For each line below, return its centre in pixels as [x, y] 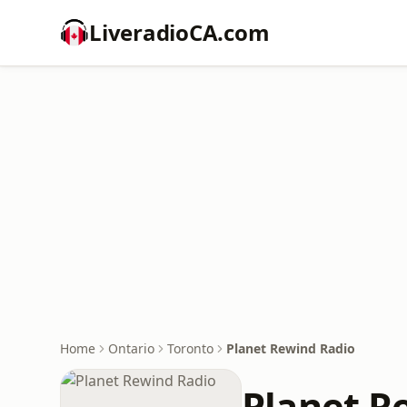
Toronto [190, 348]
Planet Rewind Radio [291, 348]
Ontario [131, 348]
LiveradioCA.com [179, 32]
